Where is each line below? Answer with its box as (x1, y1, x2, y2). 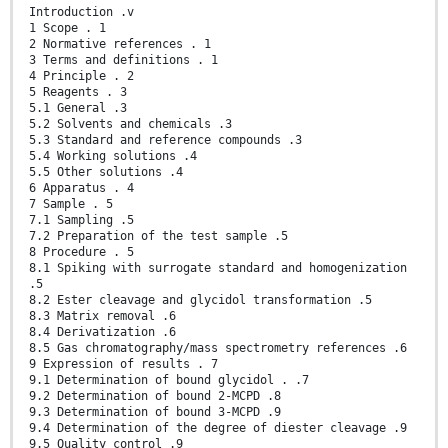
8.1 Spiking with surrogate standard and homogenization (29, 260, 407, 275)
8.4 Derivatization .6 (29, 324, 176, 339)
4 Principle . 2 (29, 68, 134, 83)
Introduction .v (29, 4, 134, 19)
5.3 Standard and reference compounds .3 (29, 132, 302, 147)
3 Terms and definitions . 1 (29, 52, 218, 67)
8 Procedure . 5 (29, 244, 134, 259)
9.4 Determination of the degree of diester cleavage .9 (29, 420, 407, 435)
